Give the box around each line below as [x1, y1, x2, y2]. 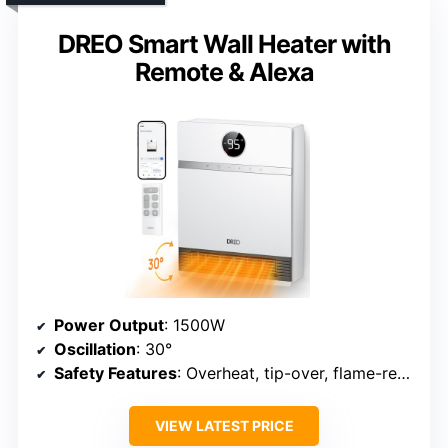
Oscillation [54, 339, 136, 360]
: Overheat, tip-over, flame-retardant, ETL [177, 363, 397, 384]
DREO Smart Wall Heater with [57, 29, 391, 60]
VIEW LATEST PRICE [154, 417, 294, 435]
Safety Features [54, 363, 177, 384]
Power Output [54, 315, 164, 336]
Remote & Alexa [134, 57, 314, 88]
